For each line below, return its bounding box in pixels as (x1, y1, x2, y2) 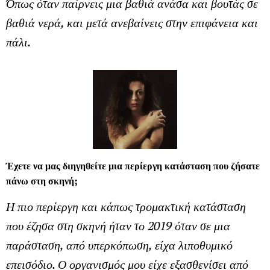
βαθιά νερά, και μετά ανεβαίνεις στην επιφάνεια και (6, 14, 258, 31)
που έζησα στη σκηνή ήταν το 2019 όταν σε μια (6, 217, 230, 234)
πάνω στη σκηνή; (6, 174, 78, 187)
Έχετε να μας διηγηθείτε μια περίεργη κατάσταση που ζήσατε (6, 159, 260, 172)
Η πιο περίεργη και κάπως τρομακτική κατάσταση (6, 198, 246, 215)
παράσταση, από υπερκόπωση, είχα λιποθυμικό (6, 236, 233, 253)
